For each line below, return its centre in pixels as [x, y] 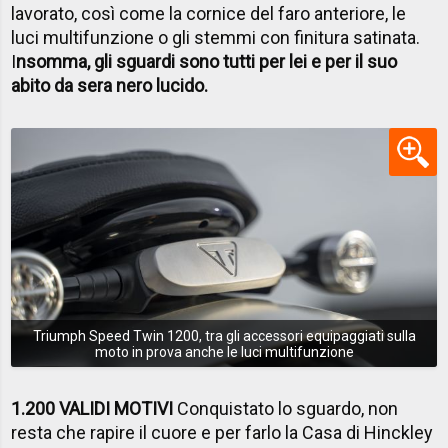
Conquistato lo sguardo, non [286, 409]
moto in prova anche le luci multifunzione [224, 351]
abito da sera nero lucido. [110, 85]
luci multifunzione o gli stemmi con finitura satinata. [216, 37]
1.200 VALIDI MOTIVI [92, 409]
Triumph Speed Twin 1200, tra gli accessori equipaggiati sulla [224, 335]
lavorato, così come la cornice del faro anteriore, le [209, 13]
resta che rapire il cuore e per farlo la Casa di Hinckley [222, 433]
